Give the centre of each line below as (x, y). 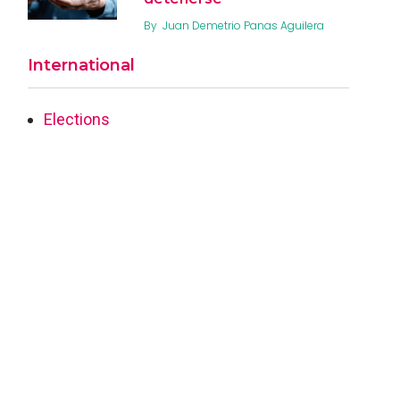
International (81, 65)
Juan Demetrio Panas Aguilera (243, 25)
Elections (77, 119)
